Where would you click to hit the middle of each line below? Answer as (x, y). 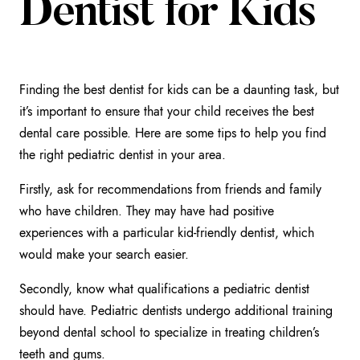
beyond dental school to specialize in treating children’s (169, 333)
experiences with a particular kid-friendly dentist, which (167, 233)
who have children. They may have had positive (147, 211)
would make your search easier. (104, 255)
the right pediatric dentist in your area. (123, 155)
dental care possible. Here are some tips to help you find (173, 133)
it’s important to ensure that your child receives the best (167, 112)
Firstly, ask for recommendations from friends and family (170, 190)
